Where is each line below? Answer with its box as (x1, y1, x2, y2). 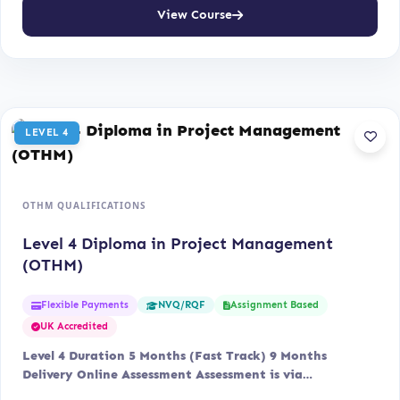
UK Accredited (40, 320, 108, 332)
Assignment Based (230, 298, 319, 311)
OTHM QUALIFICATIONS (22, 198, 146, 212)
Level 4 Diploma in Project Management (22, 233, 333, 254)
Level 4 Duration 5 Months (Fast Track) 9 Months (22, 347, 327, 363)
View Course (157, 7, 232, 23)
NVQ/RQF (158, 299, 205, 312)
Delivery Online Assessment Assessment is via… (22, 366, 312, 382)
